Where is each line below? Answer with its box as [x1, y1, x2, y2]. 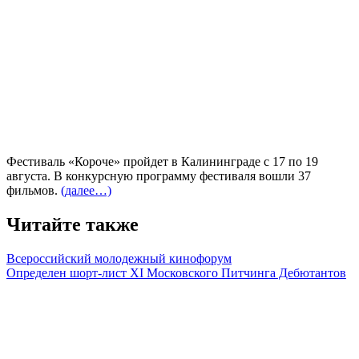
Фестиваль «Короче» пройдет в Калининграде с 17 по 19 [6, 154, 318, 168]
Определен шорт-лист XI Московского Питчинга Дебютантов [6, 265, 346, 280]
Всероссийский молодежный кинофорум [6, 251, 232, 265]
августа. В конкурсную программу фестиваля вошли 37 [6, 168, 311, 183]
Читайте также [6, 213, 139, 235]
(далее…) [61, 183, 111, 197]
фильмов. [6, 183, 61, 197]
